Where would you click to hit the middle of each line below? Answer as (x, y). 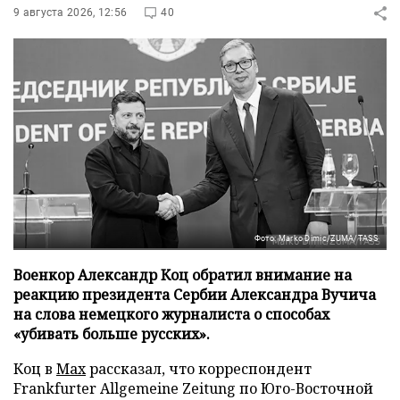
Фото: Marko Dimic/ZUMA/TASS (316, 238)
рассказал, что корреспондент (199, 368)
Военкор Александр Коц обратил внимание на (183, 275)
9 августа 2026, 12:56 (71, 12)
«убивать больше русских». (112, 333)
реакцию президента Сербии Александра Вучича (195, 294)
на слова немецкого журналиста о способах (171, 314)
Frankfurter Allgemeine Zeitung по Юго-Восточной (193, 388)
